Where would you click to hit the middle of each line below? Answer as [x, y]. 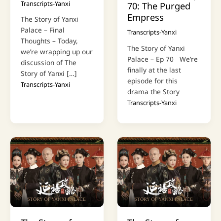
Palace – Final [42, 30]
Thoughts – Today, [49, 41]
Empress [146, 18]
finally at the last [154, 70]
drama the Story [154, 92]
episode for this [153, 81]
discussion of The [48, 63]
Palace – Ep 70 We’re [163, 59]
